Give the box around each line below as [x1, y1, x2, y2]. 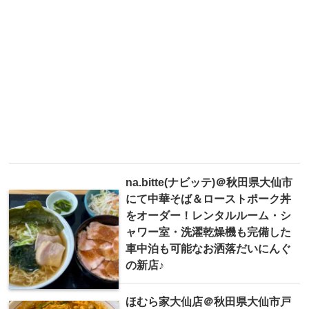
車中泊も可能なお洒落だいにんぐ [126, 241, 291, 255]
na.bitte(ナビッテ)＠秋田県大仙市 [126, 175, 292, 188]
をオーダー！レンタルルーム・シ [126, 208, 291, 221]
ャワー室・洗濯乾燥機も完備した [126, 225, 291, 238]
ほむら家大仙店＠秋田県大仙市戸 [126, 295, 291, 308]
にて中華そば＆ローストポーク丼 [126, 192, 291, 205]
